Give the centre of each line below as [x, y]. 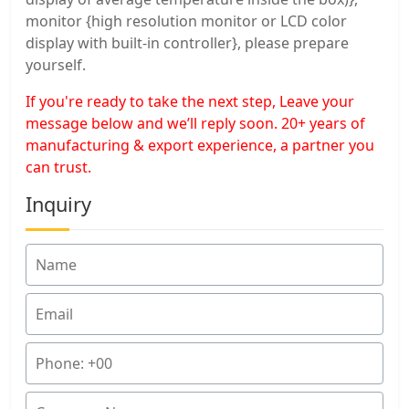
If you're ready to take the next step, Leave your [190, 102]
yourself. [56, 65]
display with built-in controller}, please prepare [187, 43]
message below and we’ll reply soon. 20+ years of [195, 124]
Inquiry [58, 204]
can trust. [58, 168]
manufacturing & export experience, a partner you [200, 146]
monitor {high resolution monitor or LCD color [186, 21]
